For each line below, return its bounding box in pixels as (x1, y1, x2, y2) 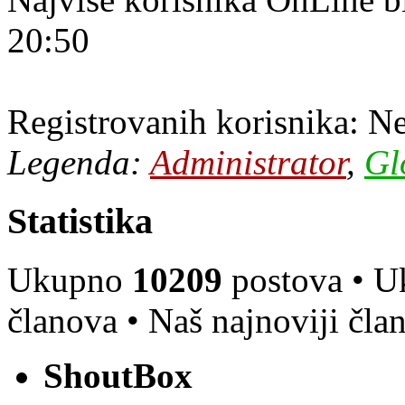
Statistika (7, 201, 153, 242)
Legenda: (7, 143, 150, 183)
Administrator (150, 143, 346, 183)
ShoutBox (43, 355, 193, 395)
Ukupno (7, 259, 132, 299)
